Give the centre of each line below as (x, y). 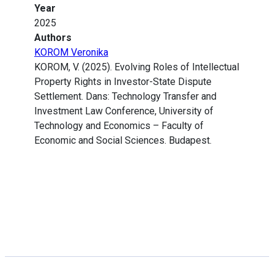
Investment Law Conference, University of (124, 111)
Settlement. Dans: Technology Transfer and (125, 97)
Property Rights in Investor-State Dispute (123, 82)
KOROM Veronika (71, 53)
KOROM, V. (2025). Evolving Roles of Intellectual (137, 67)
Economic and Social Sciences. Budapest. (123, 141)
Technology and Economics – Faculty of (119, 126)
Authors (53, 38)
